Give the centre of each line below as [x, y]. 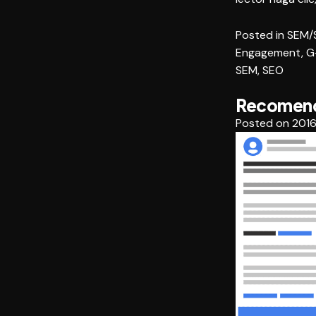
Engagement [268, 53]
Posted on [264, 123]
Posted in [261, 35]
